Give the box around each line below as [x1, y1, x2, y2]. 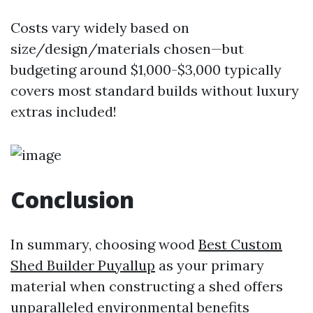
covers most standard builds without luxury [10, 82, 299, 99]
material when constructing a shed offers [10, 277, 283, 295]
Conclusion [10, 184, 134, 214]
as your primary [155, 256, 264, 274]
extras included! [10, 103, 117, 120]
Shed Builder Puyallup [10, 256, 155, 274]
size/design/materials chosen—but [10, 40, 244, 57]
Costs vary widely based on [10, 19, 189, 36]
